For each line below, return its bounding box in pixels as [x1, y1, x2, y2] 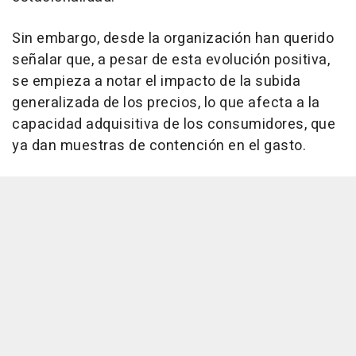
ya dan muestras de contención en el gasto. [12, 135, 306, 157]
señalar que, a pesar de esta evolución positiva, [12, 49, 330, 72]
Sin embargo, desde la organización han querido [12, 28, 334, 50]
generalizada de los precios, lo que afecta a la [12, 92, 320, 114]
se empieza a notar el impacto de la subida [12, 71, 300, 93]
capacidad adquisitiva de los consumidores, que [12, 114, 335, 136]
